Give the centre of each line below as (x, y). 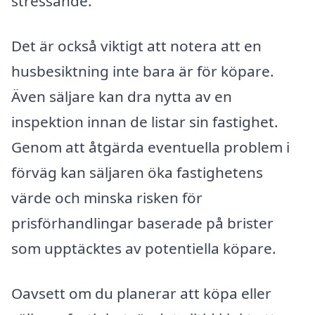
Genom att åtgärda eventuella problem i (150, 147)
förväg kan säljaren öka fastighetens (137, 172)
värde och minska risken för (107, 197)
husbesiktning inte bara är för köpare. (143, 71)
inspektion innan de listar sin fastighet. (145, 121)
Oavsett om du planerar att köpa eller (141, 293)
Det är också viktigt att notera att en (136, 45)
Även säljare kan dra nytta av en (122, 96)
